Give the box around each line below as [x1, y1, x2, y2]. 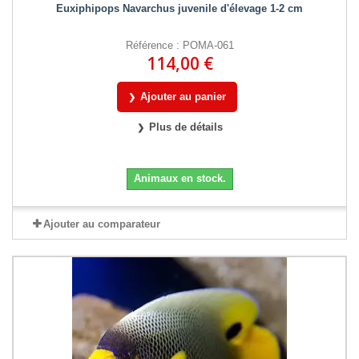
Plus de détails [148, 120, 223, 133]
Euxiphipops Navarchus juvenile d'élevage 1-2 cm [56, 2, 303, 14]
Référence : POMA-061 [125, 38, 234, 51]
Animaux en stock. [133, 171, 226, 184]
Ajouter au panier [140, 90, 226, 103]
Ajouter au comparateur [42, 217, 160, 230]
